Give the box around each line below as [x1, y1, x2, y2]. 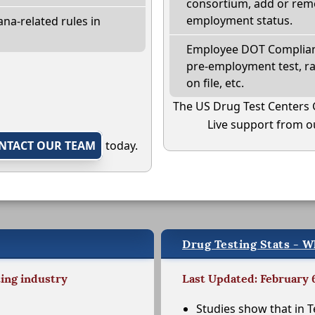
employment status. [186, 13, 292, 29]
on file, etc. [186, 75, 244, 91]
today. [103, 138, 138, 154]
